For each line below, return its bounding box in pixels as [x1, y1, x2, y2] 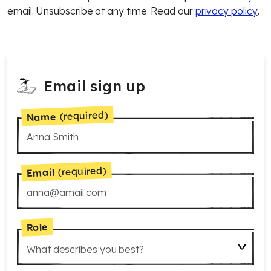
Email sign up [44, 77, 146, 95]
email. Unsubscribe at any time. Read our [7, 5, 195, 17]
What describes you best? [27, 243, 145, 255]
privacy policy [195, 5, 258, 17]
